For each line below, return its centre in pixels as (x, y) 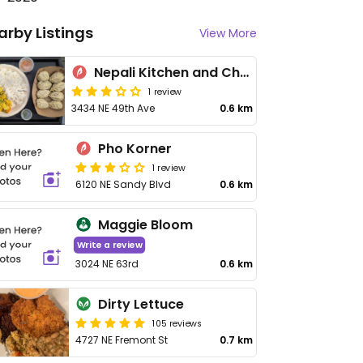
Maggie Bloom (146, 225)
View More (228, 33)
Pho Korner (135, 149)
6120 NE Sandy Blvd (124, 184)
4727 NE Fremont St (122, 340)
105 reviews (177, 322)
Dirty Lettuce (141, 304)
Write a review (109, 245)
